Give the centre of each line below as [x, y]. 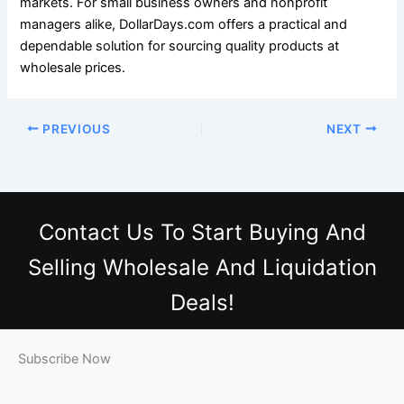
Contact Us [96, 233]
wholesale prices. [73, 67]
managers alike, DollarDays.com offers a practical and [184, 24]
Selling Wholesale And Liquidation [202, 268]
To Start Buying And [260, 233]
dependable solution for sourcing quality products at [180, 46]
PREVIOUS [75, 129]
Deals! [202, 303]
